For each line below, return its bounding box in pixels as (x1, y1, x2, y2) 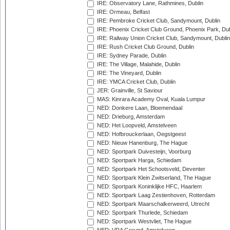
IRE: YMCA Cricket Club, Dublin (95, 79, 176, 85)
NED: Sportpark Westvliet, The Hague (95, 218, 191, 225)
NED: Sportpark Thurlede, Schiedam (95, 209, 188, 216)
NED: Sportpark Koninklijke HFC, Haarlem (95, 183, 202, 190)
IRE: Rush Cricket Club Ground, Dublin (95, 44, 194, 50)
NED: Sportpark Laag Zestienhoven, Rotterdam (95, 192, 215, 199)
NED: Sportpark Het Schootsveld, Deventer (95, 166, 205, 172)
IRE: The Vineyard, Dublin (95, 70, 161, 76)
